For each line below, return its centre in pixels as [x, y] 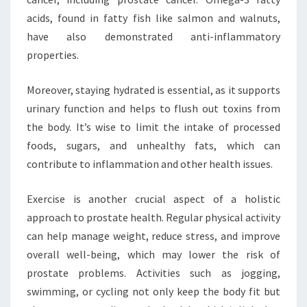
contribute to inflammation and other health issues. [150, 164]
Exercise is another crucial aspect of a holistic [153, 199]
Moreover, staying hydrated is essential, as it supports [153, 90]
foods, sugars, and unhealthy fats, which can [153, 145]
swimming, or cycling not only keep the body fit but [153, 291]
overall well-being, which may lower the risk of [153, 254]
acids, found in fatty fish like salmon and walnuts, [153, 18]
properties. [53, 55]
